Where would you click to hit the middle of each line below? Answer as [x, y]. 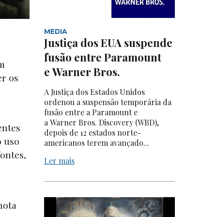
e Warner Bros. [82, 72]
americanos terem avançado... [97, 143]
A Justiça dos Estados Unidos [94, 92]
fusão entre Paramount [103, 57]
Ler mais [59, 161]
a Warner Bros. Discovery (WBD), [101, 123]
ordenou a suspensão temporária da [108, 102]
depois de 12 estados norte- [93, 133]
